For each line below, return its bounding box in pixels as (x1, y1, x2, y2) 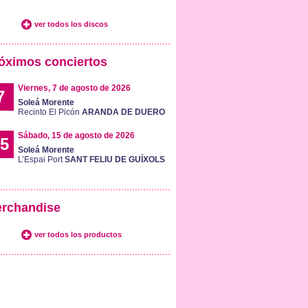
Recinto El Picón (17, 107, 82, 117)
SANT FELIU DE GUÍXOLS (64, 155, 165, 164)
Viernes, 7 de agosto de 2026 (17, 83, 131, 93)
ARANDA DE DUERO (81, 107, 165, 117)
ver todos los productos (34, 230, 122, 239)
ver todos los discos (34, 20, 108, 28)
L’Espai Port (17, 155, 65, 164)
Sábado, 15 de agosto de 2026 (17, 131, 135, 140)
